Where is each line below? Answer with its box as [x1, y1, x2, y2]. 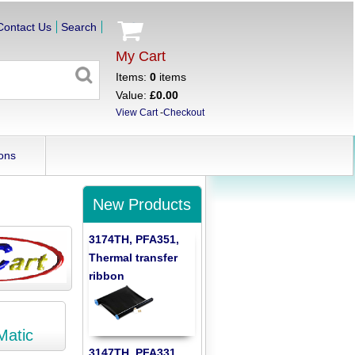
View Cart [115, 107, 158, 118]
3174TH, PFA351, [89, 232, 180, 246]
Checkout [162, 107, 204, 118]
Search [61, 21, 97, 34]
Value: [115, 89, 150, 101]
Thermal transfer [89, 250, 178, 264]
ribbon [89, 269, 125, 282]
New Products [93, 195, 192, 213]
